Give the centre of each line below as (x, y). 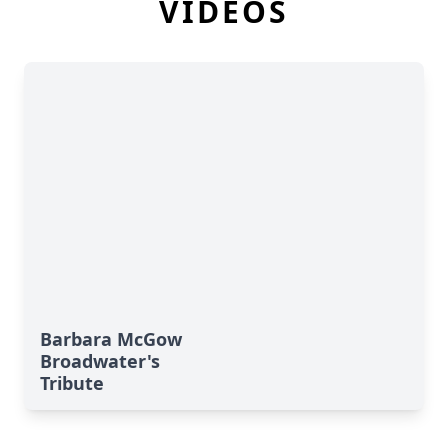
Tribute (72, 383)
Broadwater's (100, 361)
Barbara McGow (111, 339)
